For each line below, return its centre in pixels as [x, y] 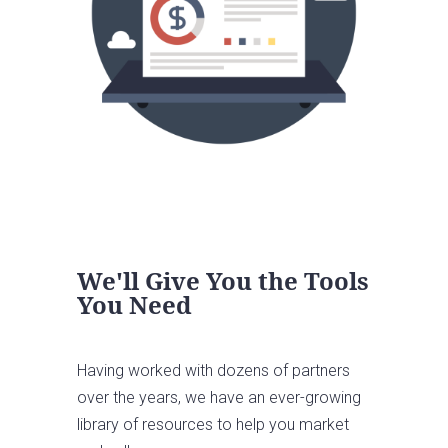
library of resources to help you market [213, 424]
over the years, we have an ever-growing [219, 397]
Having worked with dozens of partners [214, 370]
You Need [135, 304]
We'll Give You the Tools [223, 280]
